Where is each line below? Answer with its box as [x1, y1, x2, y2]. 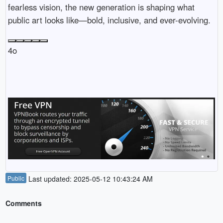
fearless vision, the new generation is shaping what [7, 1, 195, 13]
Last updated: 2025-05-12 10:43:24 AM [26, 174, 153, 184]
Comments [5, 198, 42, 209]
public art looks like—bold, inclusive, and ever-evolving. [7, 14, 211, 26]
